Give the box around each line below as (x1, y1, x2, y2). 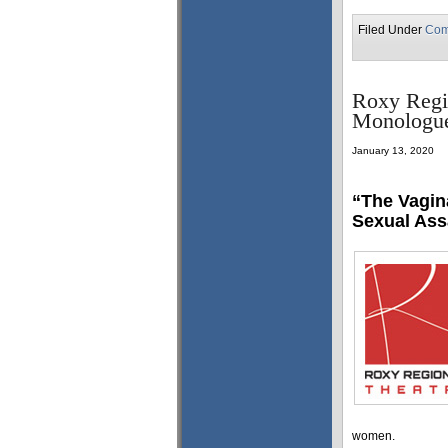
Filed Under (358, 23, 425, 37)
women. (352, 428, 395, 443)
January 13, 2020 (352, 145, 434, 156)
